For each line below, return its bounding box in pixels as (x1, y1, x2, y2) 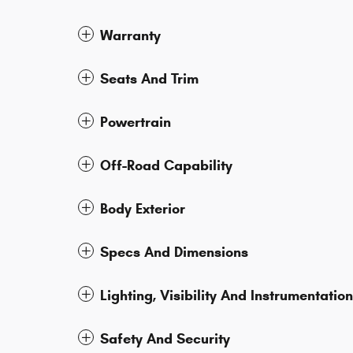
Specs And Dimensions (100, 243, 248, 262)
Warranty (100, 27, 161, 45)
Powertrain (100, 113, 171, 132)
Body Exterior (100, 200, 185, 218)
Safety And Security (100, 330, 230, 348)
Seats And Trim (100, 70, 199, 88)
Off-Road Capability (100, 157, 232, 175)
